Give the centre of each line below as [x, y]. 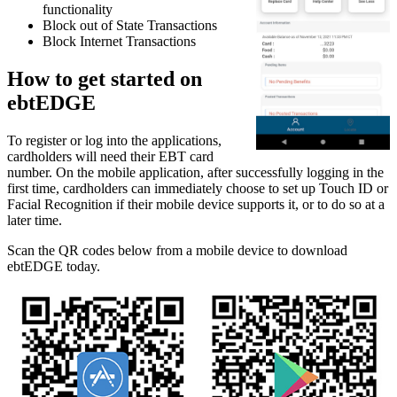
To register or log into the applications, [114, 140]
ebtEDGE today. [54, 266]
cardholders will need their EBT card [110, 156]
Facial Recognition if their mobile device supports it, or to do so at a [196, 204]
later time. [35, 220]
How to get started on [105, 78]
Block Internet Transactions [119, 41]
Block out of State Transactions [130, 25]
